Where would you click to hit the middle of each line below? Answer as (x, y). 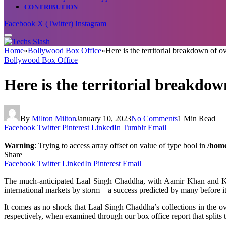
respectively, (25, 216)
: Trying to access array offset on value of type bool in (121, 145)
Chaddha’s (143, 207)
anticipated (57, 181)
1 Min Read (196, 118)
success (125, 190)
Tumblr (134, 127)
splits (214, 216)
